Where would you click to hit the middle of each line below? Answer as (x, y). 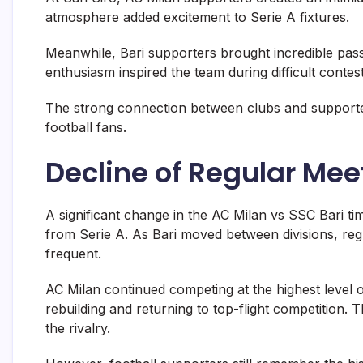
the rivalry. (78, 329)
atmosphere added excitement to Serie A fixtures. (197, 17)
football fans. (86, 128)
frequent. (73, 254)
